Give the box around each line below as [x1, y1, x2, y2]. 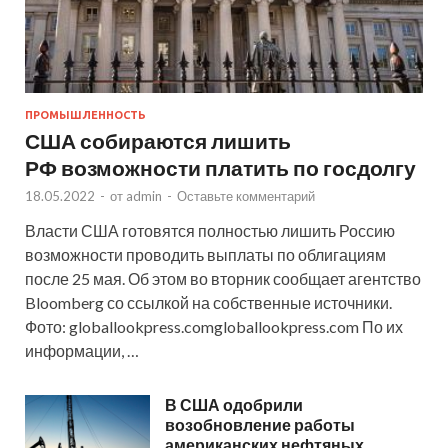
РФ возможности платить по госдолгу [25, 155, 416, 181]
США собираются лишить [25, 128, 291, 154]
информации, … [25, 341, 139, 361]
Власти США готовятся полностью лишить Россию [25, 221, 395, 241]
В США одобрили [165, 395, 303, 415]
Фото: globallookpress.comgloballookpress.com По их [25, 317, 403, 337]
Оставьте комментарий [177, 188, 315, 205]
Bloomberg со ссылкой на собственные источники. [25, 293, 392, 313]
